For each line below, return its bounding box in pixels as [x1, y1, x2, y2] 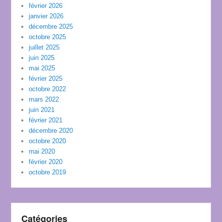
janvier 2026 [29, 12, 64, 20]
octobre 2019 [29, 168, 66, 176]
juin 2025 [29, 54, 55, 61]
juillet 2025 [29, 43, 60, 51]
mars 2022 [29, 95, 59, 103]
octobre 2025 [29, 33, 66, 41]
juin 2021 [29, 106, 55, 113]
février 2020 [29, 158, 63, 166]
